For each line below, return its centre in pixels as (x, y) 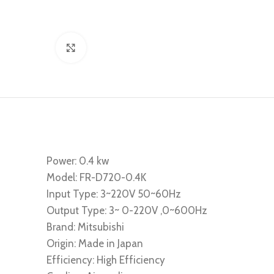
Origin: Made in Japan (95, 243)
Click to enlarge (113, 47)
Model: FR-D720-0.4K (96, 177)
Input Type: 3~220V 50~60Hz (114, 194)
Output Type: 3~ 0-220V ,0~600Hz (127, 210)
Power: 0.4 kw (78, 161)
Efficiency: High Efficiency (106, 260)
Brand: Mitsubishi (85, 227)
